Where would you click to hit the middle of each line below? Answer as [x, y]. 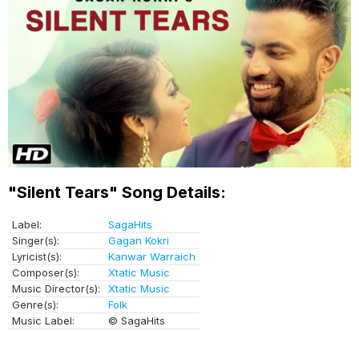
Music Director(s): [56, 289]
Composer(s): [46, 273]
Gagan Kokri [139, 241]
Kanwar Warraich [152, 257]
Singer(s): [36, 241]
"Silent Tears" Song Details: [117, 193]
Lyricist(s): [37, 257]
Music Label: [43, 321]
